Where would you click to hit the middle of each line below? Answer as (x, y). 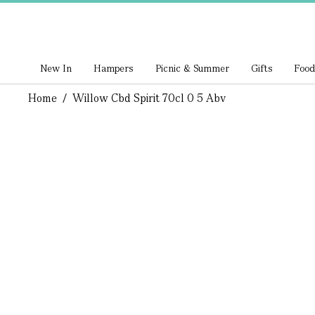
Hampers (114, 68)
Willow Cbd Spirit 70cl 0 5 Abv (149, 98)
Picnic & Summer (192, 68)
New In (56, 68)
